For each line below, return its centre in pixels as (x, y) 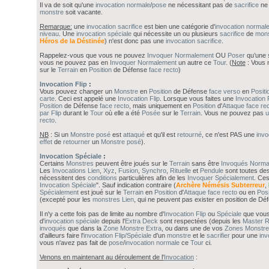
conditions (102, 178)
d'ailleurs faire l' (61, 236)
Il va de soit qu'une (67, 5)
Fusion (128, 171)
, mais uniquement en (161, 106)
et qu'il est (161, 135)
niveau (49, 34)
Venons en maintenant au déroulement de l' (101, 257)
